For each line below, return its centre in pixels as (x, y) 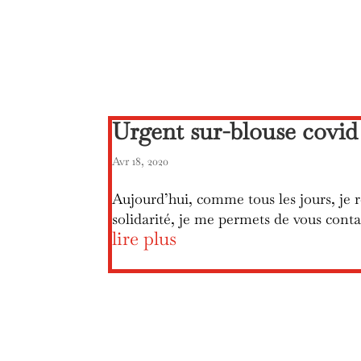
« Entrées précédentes (165, 331)
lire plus (145, 238)
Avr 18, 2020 (141, 161)
